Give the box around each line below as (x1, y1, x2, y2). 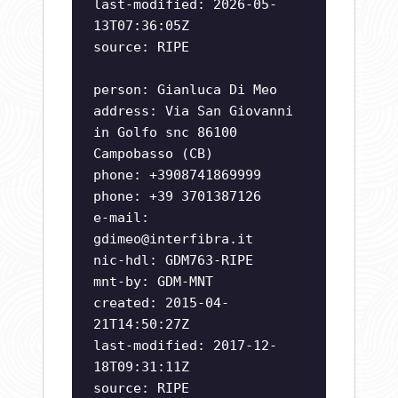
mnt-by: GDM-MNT (93, 274, 213, 291)
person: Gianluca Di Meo (93, 82, 277, 99)
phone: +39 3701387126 (93, 188, 261, 205)
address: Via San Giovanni (93, 103, 293, 120)
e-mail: (93, 210, 149, 227)
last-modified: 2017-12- (93, 338, 277, 354)
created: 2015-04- (93, 295, 229, 312)
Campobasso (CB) (93, 146, 213, 163)
